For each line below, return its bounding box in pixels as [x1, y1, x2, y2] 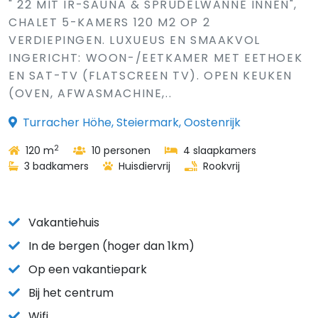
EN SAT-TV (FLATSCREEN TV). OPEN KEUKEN [9, 67, 292, 84]
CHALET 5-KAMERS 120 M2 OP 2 [9, 14, 211, 31]
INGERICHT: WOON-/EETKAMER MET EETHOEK [9, 50, 303, 66]
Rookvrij [200, 159, 240, 173]
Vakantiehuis [28, 214, 99, 231]
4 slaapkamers [180, 143, 256, 158]
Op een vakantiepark [28, 261, 147, 278]
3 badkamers [21, 159, 89, 173]
